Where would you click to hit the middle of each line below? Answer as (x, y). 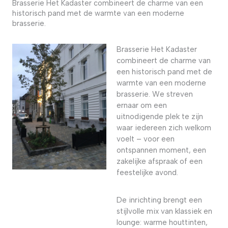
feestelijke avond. (148, 173)
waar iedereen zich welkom (164, 128)
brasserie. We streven (155, 94)
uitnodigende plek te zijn (160, 117)
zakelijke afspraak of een (160, 161)
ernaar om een (142, 105)
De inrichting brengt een (160, 200)
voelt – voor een (146, 139)
